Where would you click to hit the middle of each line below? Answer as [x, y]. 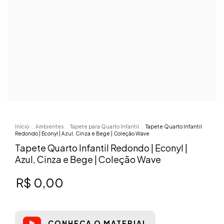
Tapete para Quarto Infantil [104, 126]
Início [22, 126]
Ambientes [49, 126]
